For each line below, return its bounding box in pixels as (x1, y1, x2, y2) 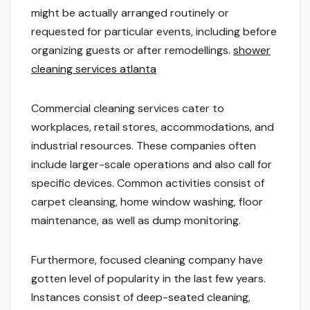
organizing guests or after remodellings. (31, 43, 233, 58)
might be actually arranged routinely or (31, 6, 229, 21)
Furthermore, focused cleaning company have (31, 253, 263, 268)
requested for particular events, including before (31, 24, 277, 39)
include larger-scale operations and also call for (31, 157, 272, 172)
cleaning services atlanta (31, 62, 156, 77)
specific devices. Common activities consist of (31, 176, 264, 191)
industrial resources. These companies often (31, 138, 256, 154)
